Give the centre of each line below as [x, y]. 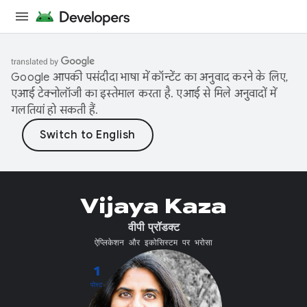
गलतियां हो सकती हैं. [55, 110]
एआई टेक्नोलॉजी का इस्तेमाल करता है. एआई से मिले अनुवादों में [144, 94]
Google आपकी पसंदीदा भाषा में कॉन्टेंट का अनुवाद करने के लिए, [150, 77]
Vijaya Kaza [153, 206]
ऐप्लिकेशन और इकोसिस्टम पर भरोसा [153, 242]
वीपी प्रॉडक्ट [153, 228]
